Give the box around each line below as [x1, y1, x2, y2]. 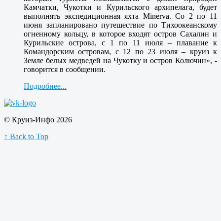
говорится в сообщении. [24, 65, 106, 74]
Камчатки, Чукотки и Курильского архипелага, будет [24, 2, 217, 11]
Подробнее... [24, 81, 67, 90]
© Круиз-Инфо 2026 [4, 115, 72, 124]
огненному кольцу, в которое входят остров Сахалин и [24, 29, 217, 38]
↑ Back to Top [4, 132, 48, 141]
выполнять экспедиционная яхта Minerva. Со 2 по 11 [24, 11, 217, 20]
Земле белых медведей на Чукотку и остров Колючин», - [24, 56, 217, 65]
